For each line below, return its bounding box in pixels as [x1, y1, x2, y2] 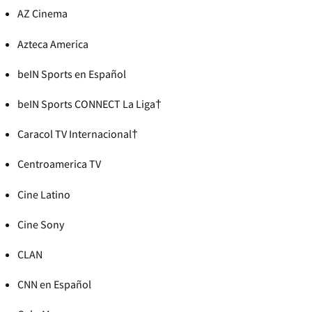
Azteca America [17, 36, 88, 51]
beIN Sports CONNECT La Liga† [17, 96, 162, 111]
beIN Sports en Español [17, 66, 126, 81]
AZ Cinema [17, 6, 68, 21]
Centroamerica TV [17, 157, 101, 171]
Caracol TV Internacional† [17, 127, 138, 141]
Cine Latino [17, 187, 70, 201]
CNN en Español [17, 277, 91, 292]
